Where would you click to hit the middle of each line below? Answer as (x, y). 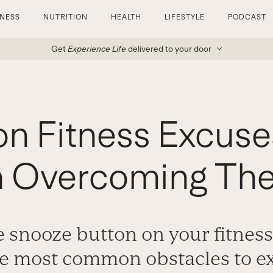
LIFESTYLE (185, 17)
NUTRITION (65, 17)
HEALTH (126, 17)
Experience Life (97, 49)
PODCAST (247, 17)
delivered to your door (169, 49)
